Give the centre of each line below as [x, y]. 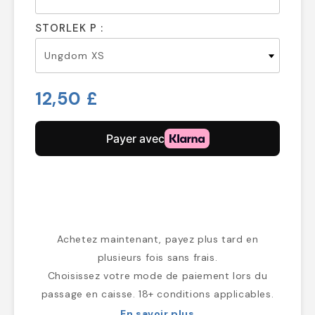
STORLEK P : [69, 28]
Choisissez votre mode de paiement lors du [157, 276]
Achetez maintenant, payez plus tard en [157, 239]
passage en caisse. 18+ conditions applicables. [157, 294]
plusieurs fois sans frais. [157, 258]
